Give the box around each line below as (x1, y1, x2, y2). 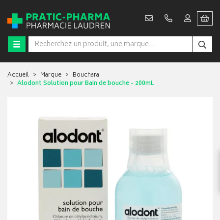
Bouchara (73, 70, 99, 81)
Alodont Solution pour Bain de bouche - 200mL (17, 79, 154, 89)
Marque (40, 70, 61, 81)
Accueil (7, 70, 29, 81)
